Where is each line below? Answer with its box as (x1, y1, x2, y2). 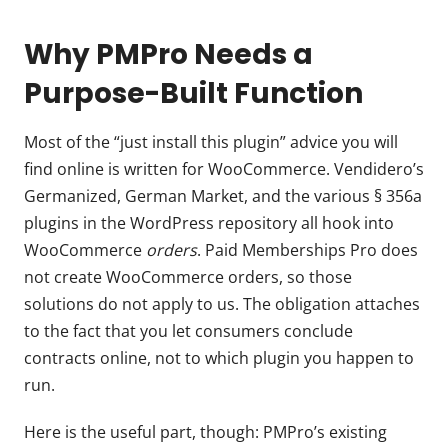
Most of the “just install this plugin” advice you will (24, 130, 398, 153)
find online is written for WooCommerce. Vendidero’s (24, 157, 424, 180)
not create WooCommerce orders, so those (24, 265, 352, 288)
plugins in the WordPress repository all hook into (24, 211, 394, 234)
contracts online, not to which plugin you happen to (24, 346, 414, 369)
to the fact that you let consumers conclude (24, 319, 353, 342)
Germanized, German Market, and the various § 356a (24, 184, 422, 207)
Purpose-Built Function (24, 73, 363, 113)
